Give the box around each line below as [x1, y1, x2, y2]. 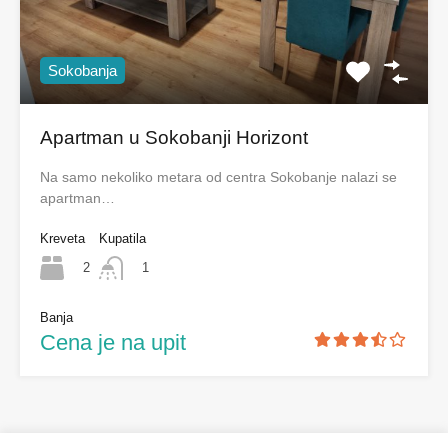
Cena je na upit [40, 330, 186, 356]
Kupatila [99, 230, 146, 246]
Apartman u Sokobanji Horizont [40, 126, 308, 148]
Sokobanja [48, 61, 117, 79]
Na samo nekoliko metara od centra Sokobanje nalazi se [40, 168, 397, 185]
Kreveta [40, 230, 85, 246]
